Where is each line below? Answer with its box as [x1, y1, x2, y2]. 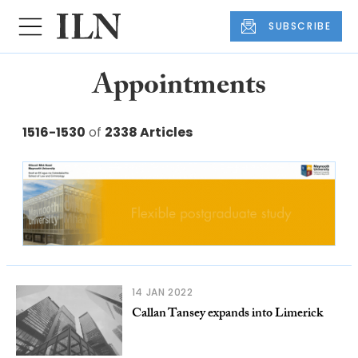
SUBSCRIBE [268, 19, 332, 34]
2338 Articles [105, 123, 193, 142]
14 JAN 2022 [131, 285, 193, 300]
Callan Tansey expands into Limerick [131, 304, 323, 326]
